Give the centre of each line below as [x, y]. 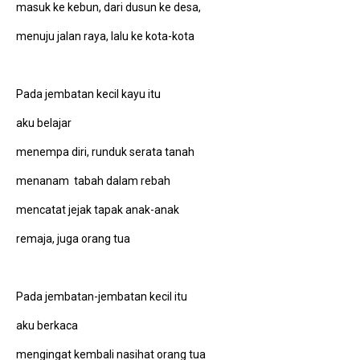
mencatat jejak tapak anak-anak [98, 209]
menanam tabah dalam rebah [93, 180]
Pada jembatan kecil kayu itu [88, 94]
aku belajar [44, 123]
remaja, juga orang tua [73, 238]
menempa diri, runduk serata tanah [105, 151]
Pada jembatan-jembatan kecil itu [102, 296]
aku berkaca [47, 325]
